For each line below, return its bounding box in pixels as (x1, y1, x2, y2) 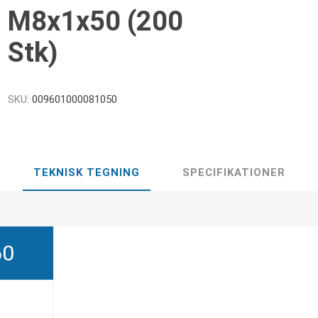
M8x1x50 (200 (8, 6, 184, 37)
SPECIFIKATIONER (182, 166, 285, 179)
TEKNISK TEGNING (33, 166, 140, 179)
